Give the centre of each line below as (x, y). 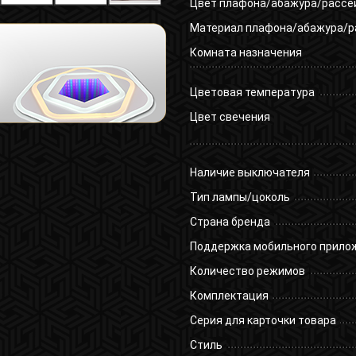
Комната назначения (246, 53)
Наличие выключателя (250, 173)
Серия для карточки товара (263, 321)
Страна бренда (230, 222)
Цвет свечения (230, 117)
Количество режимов (248, 271)
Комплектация (229, 296)
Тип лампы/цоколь (240, 197)
